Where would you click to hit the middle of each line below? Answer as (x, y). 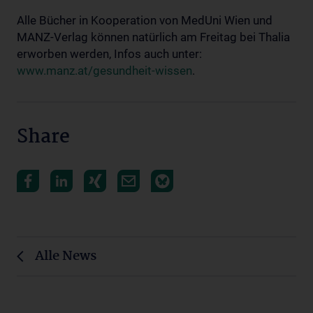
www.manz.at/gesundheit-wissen (104, 71)
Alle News (66, 256)
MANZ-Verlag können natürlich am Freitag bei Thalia (153, 37)
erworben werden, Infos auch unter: (109, 54)
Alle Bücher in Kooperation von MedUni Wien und (145, 20)
